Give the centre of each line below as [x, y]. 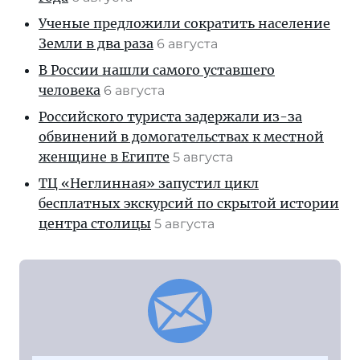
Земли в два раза [96, 43]
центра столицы [95, 223]
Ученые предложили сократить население [184, 23]
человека [70, 90]
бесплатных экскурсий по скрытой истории [189, 203]
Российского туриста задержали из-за [170, 116]
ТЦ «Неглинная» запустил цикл [149, 183]
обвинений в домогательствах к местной [181, 136]
